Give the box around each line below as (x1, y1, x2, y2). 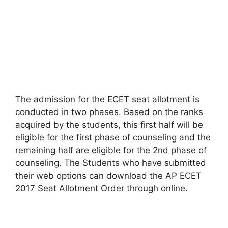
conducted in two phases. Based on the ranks (15, 107, 203, 117)
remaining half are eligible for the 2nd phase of (15, 145, 207, 155)
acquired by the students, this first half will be (15, 120, 203, 130)
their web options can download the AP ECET (15, 170, 202, 181)
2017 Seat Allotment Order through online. (15, 183, 188, 193)
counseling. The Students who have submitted (15, 158, 206, 168)
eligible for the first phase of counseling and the (15, 132, 211, 142)
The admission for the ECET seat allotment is (15, 94, 199, 104)
